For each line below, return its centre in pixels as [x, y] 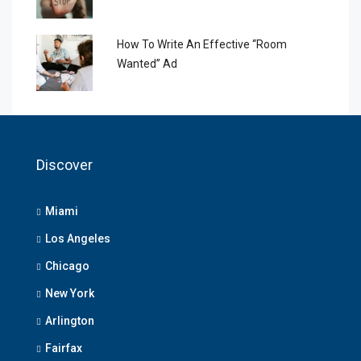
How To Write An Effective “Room [202, 45]
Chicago [67, 266]
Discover [64, 165]
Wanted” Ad [147, 64]
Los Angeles [78, 239]
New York [70, 294]
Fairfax [64, 349]
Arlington [70, 321]
